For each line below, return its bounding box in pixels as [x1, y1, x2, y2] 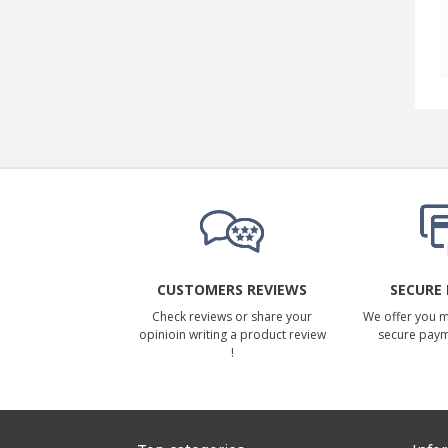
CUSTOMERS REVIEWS [157, 279, 307, 299]
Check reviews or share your [152, 307, 312, 325]
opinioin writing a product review [138, 325, 326, 343]
